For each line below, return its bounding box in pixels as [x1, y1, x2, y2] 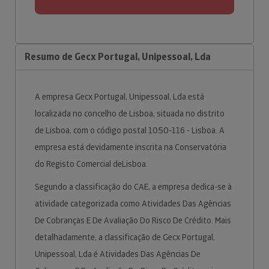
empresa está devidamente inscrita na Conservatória [35, 142, 226, 153]
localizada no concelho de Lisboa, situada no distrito [35, 108, 225, 119]
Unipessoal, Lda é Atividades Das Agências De [35, 249, 201, 259]
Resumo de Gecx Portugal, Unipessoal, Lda [25, 50, 211, 63]
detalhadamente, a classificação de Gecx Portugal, [35, 232, 215, 243]
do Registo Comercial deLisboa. [35, 159, 150, 169]
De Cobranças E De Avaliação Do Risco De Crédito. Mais [35, 215, 231, 226]
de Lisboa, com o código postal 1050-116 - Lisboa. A [35, 125, 225, 136]
